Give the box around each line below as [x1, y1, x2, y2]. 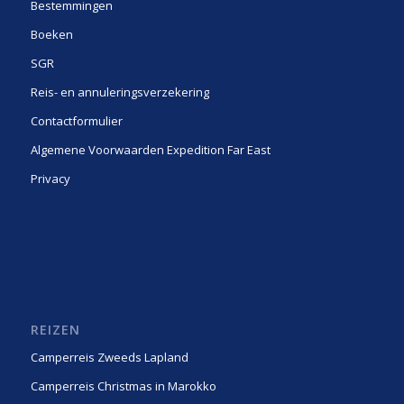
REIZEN [30, 321, 80, 339]
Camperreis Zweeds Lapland [30, 349, 188, 366]
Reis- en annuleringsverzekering [30, 84, 209, 101]
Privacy [30, 170, 70, 188]
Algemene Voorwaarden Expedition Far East [30, 142, 271, 159]
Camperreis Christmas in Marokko [30, 378, 216, 395]
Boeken [30, 26, 73, 43]
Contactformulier [30, 113, 123, 130]
